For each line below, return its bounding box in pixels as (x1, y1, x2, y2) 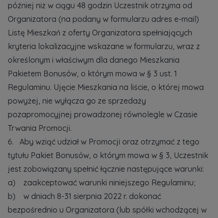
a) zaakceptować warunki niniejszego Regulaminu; (8, 178, 196, 187)
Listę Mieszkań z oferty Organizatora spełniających (8, 28, 192, 37)
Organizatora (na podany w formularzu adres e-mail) (8, 14, 199, 24)
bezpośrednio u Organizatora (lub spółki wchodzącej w (8, 205, 207, 215)
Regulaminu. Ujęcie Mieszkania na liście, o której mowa (8, 82, 204, 92)
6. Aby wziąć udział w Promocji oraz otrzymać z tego (8, 137, 200, 146)
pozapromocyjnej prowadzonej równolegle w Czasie (8, 109, 198, 119)
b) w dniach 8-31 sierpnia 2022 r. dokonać (8, 191, 161, 201)
